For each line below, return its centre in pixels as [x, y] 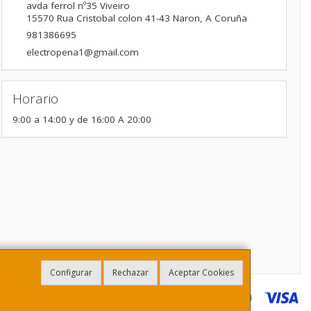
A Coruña [226, 18]
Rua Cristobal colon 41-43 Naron [128, 18]
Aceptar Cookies [201, 272]
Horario [35, 98]
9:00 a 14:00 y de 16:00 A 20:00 [82, 120]
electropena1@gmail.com [82, 52]
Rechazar [131, 272]
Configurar [71, 272]
